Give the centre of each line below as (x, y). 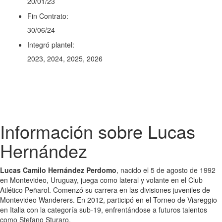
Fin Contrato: (48, 16)
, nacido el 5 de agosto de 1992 (166, 170)
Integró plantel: (51, 44)
